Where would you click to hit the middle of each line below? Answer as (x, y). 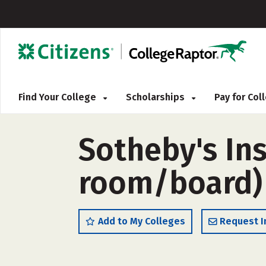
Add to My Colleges (142, 221)
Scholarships (156, 97)
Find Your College (58, 97)
